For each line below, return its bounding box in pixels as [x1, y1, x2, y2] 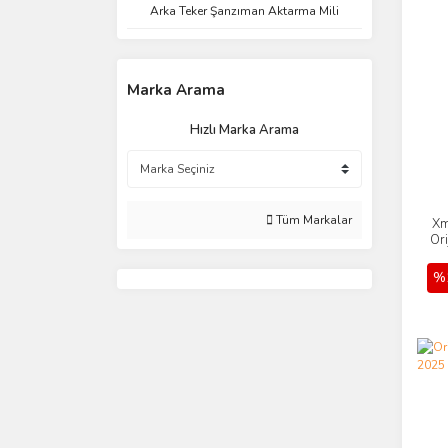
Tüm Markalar [273, 212, 352, 228]
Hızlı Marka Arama [190, 121, 299, 139]
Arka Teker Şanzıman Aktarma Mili [150, 3, 339, 19]
